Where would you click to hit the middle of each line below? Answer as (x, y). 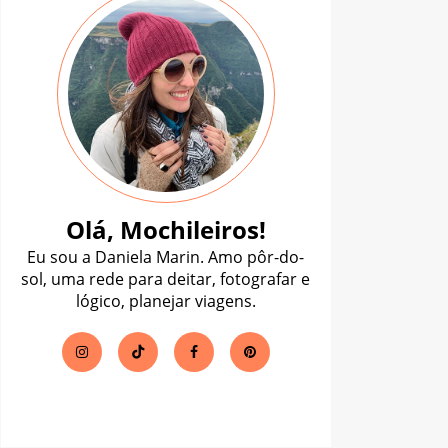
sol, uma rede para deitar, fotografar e (166, 278)
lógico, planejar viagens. (165, 300)
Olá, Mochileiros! (165, 229)
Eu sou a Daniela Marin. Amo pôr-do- (166, 256)
